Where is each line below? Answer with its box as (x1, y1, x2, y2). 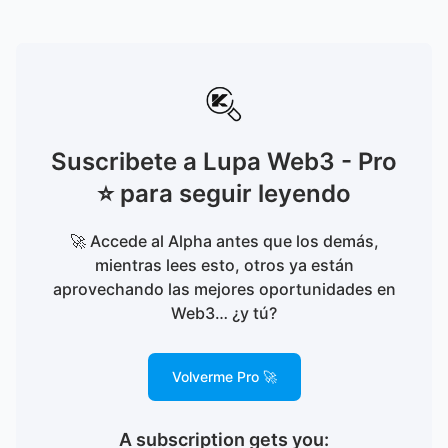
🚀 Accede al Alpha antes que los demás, (69, 231, 379, 251)
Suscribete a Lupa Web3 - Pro (51, 147, 397, 176)
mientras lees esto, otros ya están (94, 255, 354, 275)
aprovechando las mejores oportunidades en (52, 279, 396, 299)
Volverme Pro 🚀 (171, 368, 277, 385)
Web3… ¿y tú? (171, 303, 277, 323)
